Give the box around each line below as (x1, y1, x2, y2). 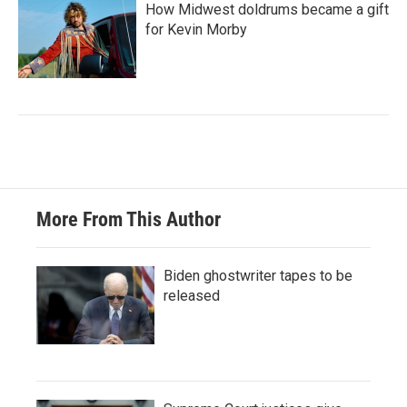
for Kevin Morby (145, 21, 247, 38)
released (164, 287, 220, 304)
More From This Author (36, 208, 221, 231)
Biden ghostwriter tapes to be (164, 267, 352, 284)
